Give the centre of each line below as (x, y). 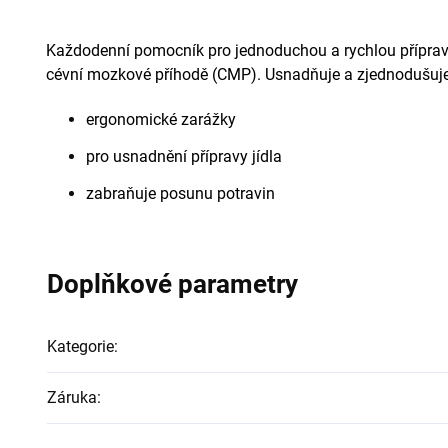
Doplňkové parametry (172, 283)
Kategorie (80, 346)
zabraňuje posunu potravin (182, 193)
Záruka (72, 397)
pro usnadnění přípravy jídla (184, 156)
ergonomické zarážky (161, 119)
